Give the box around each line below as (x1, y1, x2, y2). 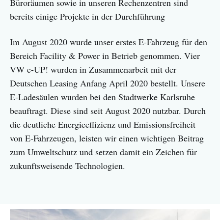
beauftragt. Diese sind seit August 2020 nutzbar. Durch (10, 105, 206, 117)
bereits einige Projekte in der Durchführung (10, 10, 165, 23)
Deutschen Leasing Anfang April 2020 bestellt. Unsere (10, 77, 205, 89)
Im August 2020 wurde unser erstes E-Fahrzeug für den (10, 36, 207, 48)
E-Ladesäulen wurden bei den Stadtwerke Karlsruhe (10, 91, 195, 103)
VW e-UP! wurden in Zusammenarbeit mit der (10, 63, 176, 76)
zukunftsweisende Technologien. (10, 160, 125, 172)
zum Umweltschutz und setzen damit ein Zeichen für (10, 146, 197, 158)
